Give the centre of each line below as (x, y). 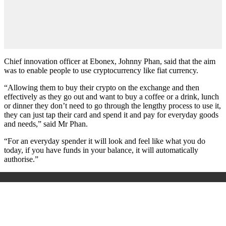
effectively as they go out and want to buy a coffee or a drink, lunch (111, 96)
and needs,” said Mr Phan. (46, 124)
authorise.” (21, 159)
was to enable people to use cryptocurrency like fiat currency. (101, 70)
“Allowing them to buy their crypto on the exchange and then (102, 87)
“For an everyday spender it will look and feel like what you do (105, 141)
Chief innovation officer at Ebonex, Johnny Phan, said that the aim (110, 61)
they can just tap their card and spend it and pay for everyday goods (111, 115)
